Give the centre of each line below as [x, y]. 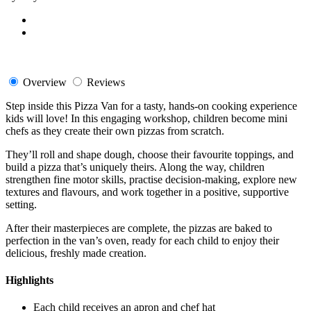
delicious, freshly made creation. [76, 253]
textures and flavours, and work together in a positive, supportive [147, 192]
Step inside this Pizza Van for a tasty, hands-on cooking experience [151, 106]
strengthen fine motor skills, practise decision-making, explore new [151, 179]
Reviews [106, 82]
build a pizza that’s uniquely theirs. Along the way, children [135, 167]
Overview [45, 82]
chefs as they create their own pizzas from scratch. [115, 131]
